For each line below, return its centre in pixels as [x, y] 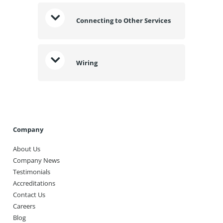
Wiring [86, 62]
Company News [36, 161]
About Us [26, 149]
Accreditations [34, 183]
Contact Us [29, 195]
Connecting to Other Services [123, 21]
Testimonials [31, 172]
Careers [24, 206]
